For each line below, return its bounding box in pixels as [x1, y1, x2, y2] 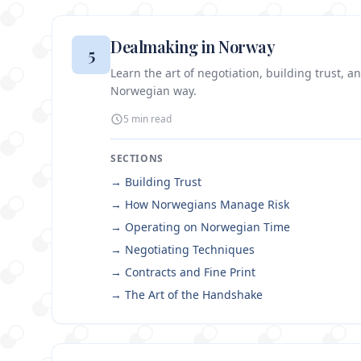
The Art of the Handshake [125, 287, 263, 303]
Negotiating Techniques [125, 242, 255, 258]
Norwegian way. [110, 83, 197, 99]
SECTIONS [110, 151, 164, 166]
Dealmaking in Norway [110, 35, 275, 58]
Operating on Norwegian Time [125, 219, 290, 235]
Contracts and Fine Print [125, 264, 255, 280]
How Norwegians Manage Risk [125, 197, 289, 213]
